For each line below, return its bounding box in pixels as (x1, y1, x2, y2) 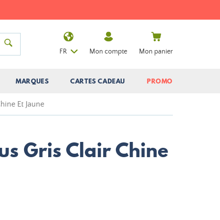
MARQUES (16, 77, 49, 85)
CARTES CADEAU (70, 77, 126, 85)
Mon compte (89, 47, 127, 55)
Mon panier (139, 47, 173, 55)
